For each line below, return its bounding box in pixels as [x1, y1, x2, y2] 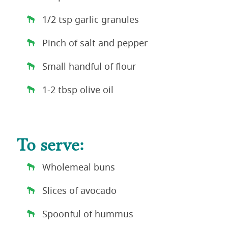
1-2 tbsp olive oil [42, 83, 114, 97]
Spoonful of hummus [42, 208, 134, 221]
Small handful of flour [42, 60, 136, 73]
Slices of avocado [42, 184, 117, 197]
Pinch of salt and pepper [42, 36, 148, 50]
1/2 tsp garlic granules [42, 13, 139, 26]
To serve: [17, 130, 84, 156]
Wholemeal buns [42, 161, 116, 174]
